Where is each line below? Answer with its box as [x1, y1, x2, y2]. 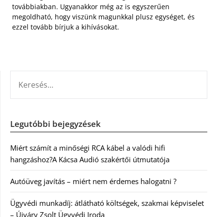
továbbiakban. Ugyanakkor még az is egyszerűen [12, 2, 170, 11]
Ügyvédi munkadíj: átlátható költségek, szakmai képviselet [10, 198, 204, 208]
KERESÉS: [10, 71, 40, 81]
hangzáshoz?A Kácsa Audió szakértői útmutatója [10, 155, 170, 164]
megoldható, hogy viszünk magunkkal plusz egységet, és [12, 12, 195, 21]
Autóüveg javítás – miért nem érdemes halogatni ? [10, 176, 176, 186]
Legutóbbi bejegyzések [10, 118, 101, 129]
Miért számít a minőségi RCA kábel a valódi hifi [10, 143, 165, 153]
